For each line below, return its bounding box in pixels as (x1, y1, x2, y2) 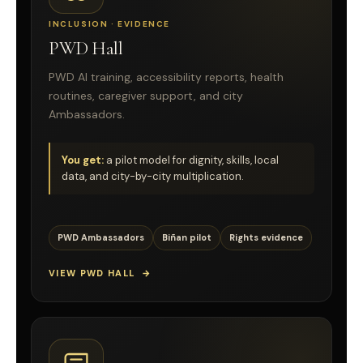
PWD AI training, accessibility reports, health (49, 70, 284, 85)
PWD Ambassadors (58, 231, 144, 243)
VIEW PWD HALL (49, 267, 135, 279)
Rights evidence (229, 231, 303, 243)
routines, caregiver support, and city (49, 88, 243, 104)
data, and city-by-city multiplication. (62, 169, 244, 183)
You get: (62, 152, 104, 167)
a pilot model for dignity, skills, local (104, 152, 279, 167)
